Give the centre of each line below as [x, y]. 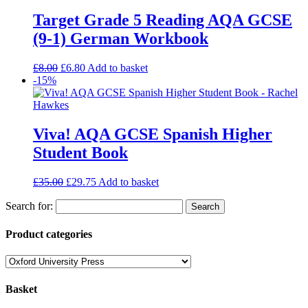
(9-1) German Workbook [121, 39]
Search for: [29, 206]
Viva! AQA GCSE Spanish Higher [153, 134]
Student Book [80, 152]
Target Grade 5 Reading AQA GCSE [163, 20]
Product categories [49, 234]
